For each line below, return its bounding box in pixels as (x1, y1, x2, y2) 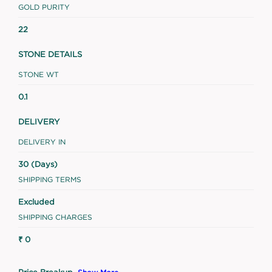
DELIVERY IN (18, 137, 66, 146)
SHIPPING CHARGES (18, 212, 92, 221)
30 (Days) (18, 159, 58, 168)
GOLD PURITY (18, 2, 70, 11)
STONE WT (18, 70, 59, 78)
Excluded (18, 197, 55, 206)
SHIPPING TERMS (18, 175, 81, 183)
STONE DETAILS (18, 49, 82, 58)
